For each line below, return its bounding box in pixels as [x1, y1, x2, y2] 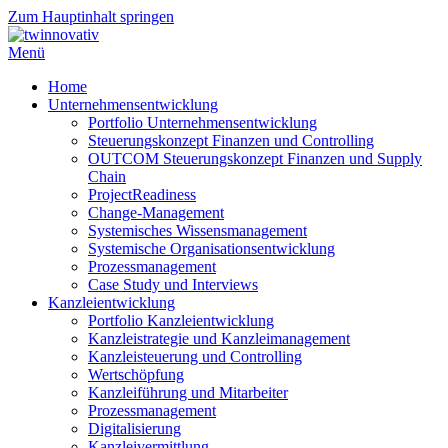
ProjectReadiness [88, 186, 196, 203]
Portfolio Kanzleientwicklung [88, 312, 274, 329]
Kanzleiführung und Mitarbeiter [88, 384, 288, 401]
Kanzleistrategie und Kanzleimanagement [88, 330, 350, 347]
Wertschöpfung [88, 366, 184, 383]
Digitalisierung [88, 420, 181, 437]
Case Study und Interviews [88, 276, 258, 293]
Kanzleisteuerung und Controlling [88, 348, 302, 365]
